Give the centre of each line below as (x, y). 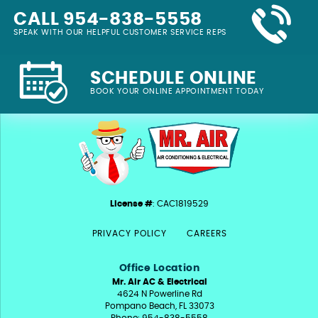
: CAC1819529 (181, 204)
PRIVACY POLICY (129, 234)
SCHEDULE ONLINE (174, 78)
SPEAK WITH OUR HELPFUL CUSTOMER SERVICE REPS (120, 33)
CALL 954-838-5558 (108, 20)
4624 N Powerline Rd (159, 294)
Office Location (159, 269)
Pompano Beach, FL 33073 (159, 306)
